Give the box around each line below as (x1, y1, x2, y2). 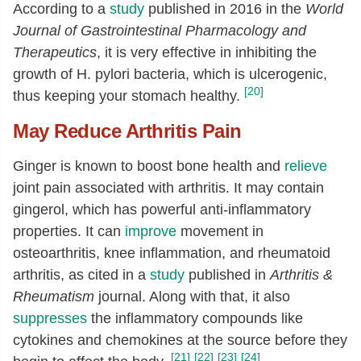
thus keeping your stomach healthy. (13, 88, 240, 104)
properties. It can (13, 223, 125, 239)
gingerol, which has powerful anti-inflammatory (13, 201, 311, 218)
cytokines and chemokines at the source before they (13, 332, 347, 348)
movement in (176, 223, 263, 239)
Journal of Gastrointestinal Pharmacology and (13, 23, 306, 39)
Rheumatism (13, 288, 94, 305)
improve (125, 223, 176, 239)
